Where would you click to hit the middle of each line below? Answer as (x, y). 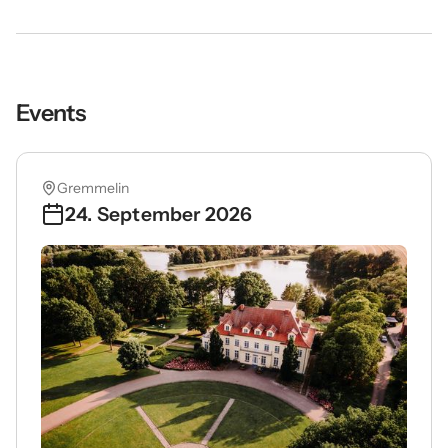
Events (50, 112)
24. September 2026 (159, 214)
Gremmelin (93, 188)
